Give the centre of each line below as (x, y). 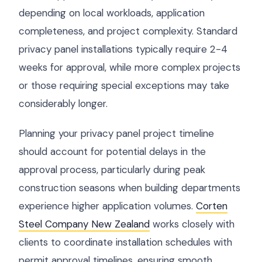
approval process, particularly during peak (112, 170)
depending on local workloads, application (112, 13)
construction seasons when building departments (130, 188)
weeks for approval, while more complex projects (130, 67)
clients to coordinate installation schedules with (125, 242)
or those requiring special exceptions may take (124, 85)
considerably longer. (63, 104)
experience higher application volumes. (107, 206)
